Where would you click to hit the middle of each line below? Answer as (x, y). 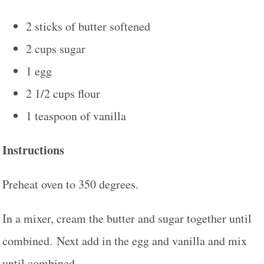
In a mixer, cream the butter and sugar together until (127, 219)
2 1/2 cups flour (63, 94)
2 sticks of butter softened (88, 27)
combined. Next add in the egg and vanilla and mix (125, 241)
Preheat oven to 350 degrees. (70, 184)
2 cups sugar (56, 49)
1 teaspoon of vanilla (76, 116)
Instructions (33, 150)
